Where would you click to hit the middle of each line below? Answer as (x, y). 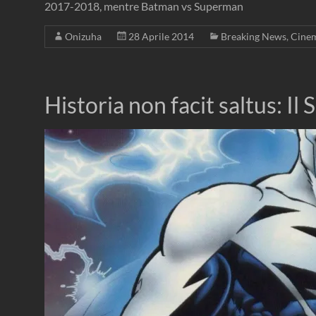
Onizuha (83, 37)
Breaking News (254, 37)
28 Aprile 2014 (161, 37)
